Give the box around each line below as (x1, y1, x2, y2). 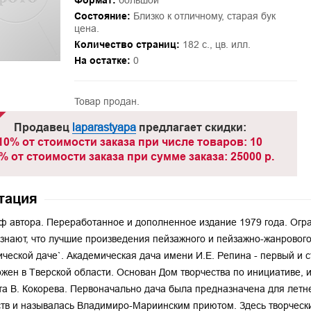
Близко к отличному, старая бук (130, 10, 276, 22)
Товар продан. (74, 96, 140, 107)
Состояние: (74, 10, 131, 22)
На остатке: (74, 55, 131, 66)
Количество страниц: (74, 39, 180, 50)
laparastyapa (72, 121, 136, 133)
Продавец (13, 121, 72, 134)
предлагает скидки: (135, 121, 246, 134)
